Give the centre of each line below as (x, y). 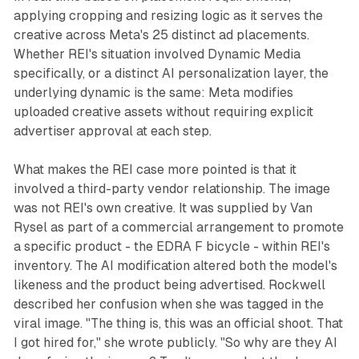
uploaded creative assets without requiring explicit (163, 112)
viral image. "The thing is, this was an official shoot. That (178, 324)
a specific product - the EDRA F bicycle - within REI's (171, 247)
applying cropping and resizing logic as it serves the (168, 16)
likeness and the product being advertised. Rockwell (169, 285)
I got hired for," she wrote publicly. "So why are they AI (175, 343)
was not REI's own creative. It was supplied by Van (163, 208)
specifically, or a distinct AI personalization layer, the (171, 74)
